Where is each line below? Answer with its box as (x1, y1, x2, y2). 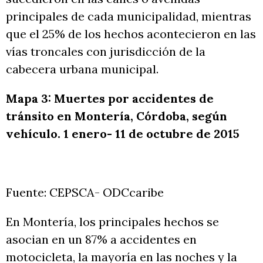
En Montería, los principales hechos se (6, 214, 219, 229)
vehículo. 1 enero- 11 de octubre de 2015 (6, 126, 240, 141)
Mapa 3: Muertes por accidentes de (6, 90, 214, 106)
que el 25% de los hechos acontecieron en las (6, 26, 256, 41)
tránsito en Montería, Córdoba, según (6, 108, 227, 123)
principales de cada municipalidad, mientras (6, 8, 251, 23)
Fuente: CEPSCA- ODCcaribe (6, 184, 164, 200)
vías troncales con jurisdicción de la (6, 43, 205, 59)
